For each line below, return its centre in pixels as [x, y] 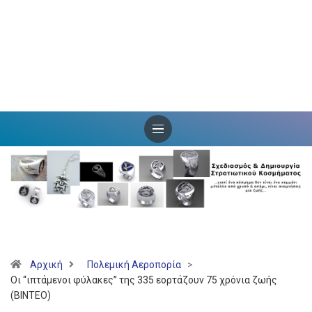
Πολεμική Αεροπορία [134, 265]
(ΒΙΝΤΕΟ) [31, 296]
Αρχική [46, 265]
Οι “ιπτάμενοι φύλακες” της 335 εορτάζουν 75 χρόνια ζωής [144, 280]
